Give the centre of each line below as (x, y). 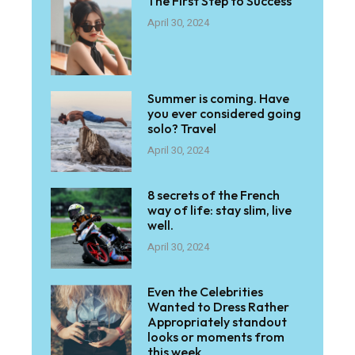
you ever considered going (225, 113)
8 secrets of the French (214, 195)
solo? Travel (182, 128)
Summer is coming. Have (219, 98)
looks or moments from (216, 337)
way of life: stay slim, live (220, 210)
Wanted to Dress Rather (219, 307)
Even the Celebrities (206, 292)
